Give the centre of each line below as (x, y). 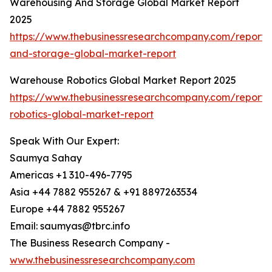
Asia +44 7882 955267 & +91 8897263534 (104, 192)
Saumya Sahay (46, 158)
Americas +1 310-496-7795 (71, 175)
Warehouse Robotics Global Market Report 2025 (123, 80)
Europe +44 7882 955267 (67, 209)
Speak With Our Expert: (64, 141)
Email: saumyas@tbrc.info (70, 226)
